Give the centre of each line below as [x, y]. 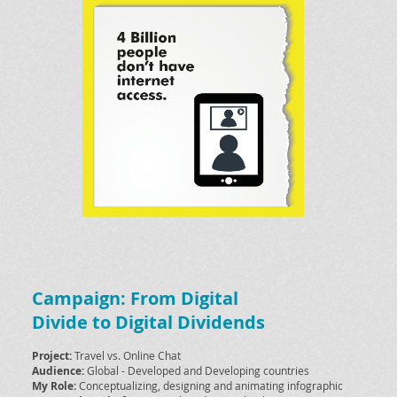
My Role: [54, 386]
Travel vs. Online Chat [126, 355]
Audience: [58, 371]
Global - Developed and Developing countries [197, 370]
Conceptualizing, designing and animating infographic [210, 385]
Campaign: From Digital [135, 298]
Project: [52, 356]
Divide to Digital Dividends [148, 322]
